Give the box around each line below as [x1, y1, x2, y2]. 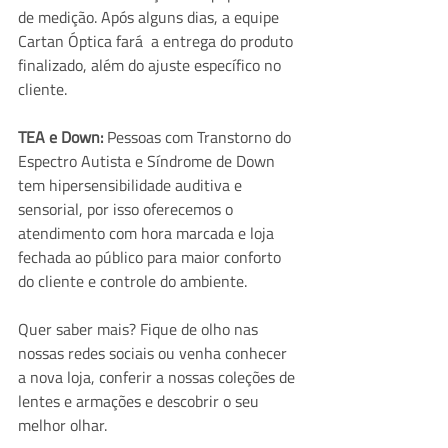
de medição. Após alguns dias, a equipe [18, 4, 283, 29]
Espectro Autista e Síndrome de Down [18, 148, 279, 173]
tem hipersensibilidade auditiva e [18, 172, 246, 197]
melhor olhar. [18, 412, 107, 437]
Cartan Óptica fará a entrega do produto [18, 28, 297, 53]
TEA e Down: [18, 124, 107, 149]
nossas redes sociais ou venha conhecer [18, 340, 291, 365]
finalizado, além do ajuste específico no [18, 52, 285, 77]
